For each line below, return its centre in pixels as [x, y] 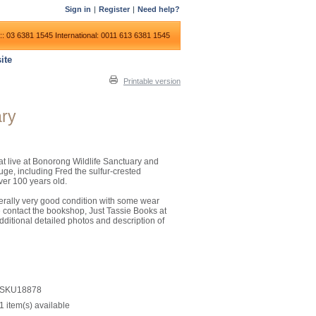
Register [114, 9]
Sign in [78, 9]
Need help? [159, 9]
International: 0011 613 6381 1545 [113, 35]
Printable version [152, 81]
